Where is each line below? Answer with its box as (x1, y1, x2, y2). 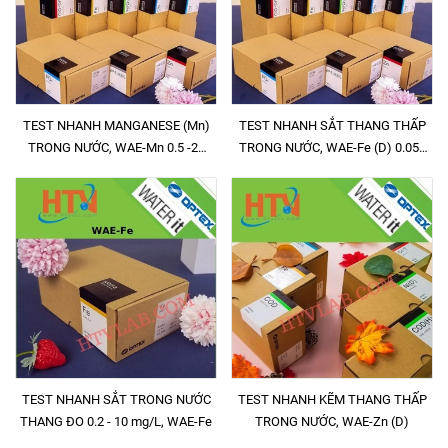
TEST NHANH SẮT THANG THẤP (238, 118, 426, 133)
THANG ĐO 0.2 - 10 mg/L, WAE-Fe (20, 414, 212, 429)
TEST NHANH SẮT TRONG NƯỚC (21, 392, 211, 407)
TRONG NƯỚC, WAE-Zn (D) (255, 414, 409, 429)
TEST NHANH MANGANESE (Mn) (22, 118, 210, 133)
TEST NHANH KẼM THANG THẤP (237, 392, 427, 407)
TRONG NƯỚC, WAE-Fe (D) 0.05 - (238, 140, 426, 155)
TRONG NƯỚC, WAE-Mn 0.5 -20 (27, 140, 205, 155)
